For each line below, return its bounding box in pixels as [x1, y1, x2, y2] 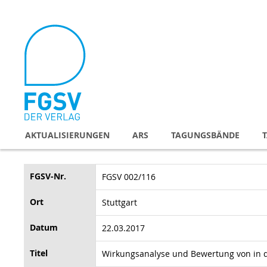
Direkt [23, 5, 47, 17]
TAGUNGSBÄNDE [171, 129, 240, 141]
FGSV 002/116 [102, 170, 156, 182]
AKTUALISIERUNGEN [25, 129, 110, 141]
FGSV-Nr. [30, 170, 66, 182]
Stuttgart [102, 196, 137, 208]
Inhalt [23, 29, 46, 41]
